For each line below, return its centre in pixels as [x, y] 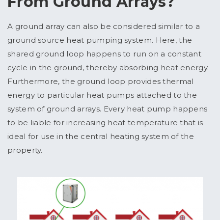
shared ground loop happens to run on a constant [105, 54]
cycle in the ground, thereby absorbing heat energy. [108, 68]
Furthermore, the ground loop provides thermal [101, 82]
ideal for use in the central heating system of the [101, 137]
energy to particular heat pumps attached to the [102, 95]
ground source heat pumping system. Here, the [100, 40]
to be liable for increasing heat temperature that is [105, 123]
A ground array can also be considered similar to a [104, 27]
